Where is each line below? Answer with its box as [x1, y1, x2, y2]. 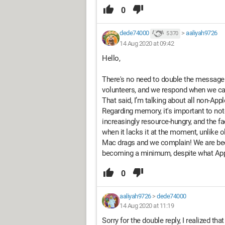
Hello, [102, 53, 120, 63]
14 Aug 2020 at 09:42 [120, 39, 174, 47]
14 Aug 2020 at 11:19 [120, 201, 174, 209]
